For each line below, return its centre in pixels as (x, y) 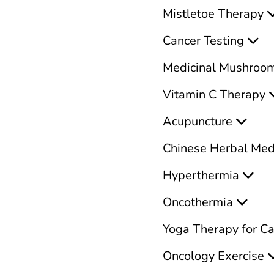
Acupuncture (198, 121)
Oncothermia (198, 202)
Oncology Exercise (213, 256)
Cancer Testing (203, 41)
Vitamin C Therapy (214, 94)
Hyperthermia (201, 175)
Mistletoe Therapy (213, 14)
